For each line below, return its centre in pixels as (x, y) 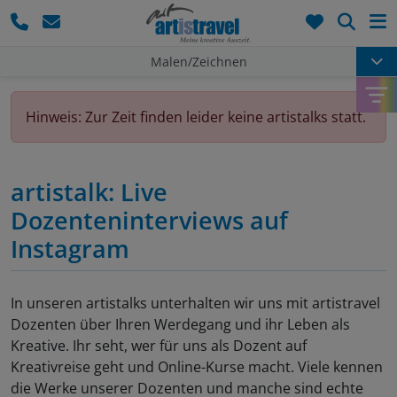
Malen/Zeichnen (198, 61)
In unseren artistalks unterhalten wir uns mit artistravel (195, 304)
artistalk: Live (89, 192)
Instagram (70, 249)
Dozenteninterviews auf (149, 221)
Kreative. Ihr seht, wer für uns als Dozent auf (159, 346)
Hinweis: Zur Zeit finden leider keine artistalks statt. (196, 117)
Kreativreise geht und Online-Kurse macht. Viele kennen (197, 367)
